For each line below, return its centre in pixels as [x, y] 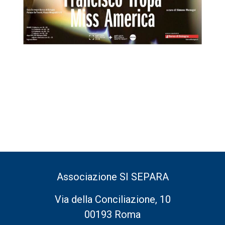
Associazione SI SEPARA [113, 177]
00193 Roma [113, 214]
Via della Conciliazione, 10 [113, 199]
